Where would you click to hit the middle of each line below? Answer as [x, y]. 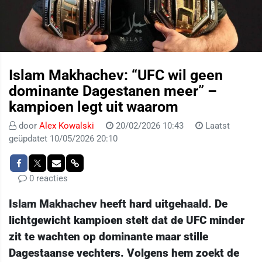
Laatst [216, 126]
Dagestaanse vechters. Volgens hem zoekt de [124, 253]
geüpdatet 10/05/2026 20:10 [63, 139]
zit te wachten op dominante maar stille [108, 237]
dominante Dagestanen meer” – [113, 91]
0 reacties [47, 179]
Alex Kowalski [68, 126]
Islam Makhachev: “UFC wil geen [116, 75]
